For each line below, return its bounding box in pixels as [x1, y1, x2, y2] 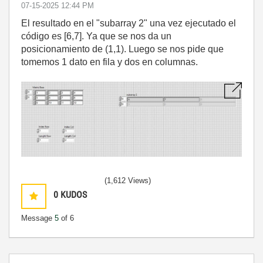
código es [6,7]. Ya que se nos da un [21, 31, 171, 41]
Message [21, 214, 55, 223]
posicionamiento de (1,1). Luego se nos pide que [21, 43, 224, 54]
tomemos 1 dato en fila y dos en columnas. [21, 56, 198, 67]
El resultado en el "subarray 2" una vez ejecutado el [21, 18, 236, 28]
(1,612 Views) [104, 176, 151, 186]
